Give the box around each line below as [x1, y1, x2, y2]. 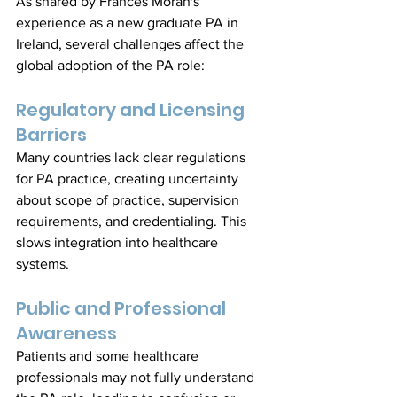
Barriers [16, 121, 87, 147]
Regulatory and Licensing [16, 97, 248, 122]
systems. [16, 255, 69, 271]
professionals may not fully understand [16, 369, 258, 385]
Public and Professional [16, 295, 230, 321]
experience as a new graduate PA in [16, 14, 242, 30]
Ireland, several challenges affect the [16, 35, 247, 51]
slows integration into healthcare [16, 234, 222, 250]
